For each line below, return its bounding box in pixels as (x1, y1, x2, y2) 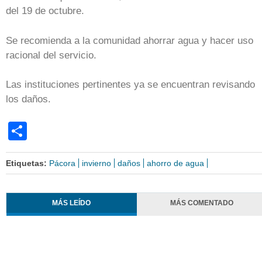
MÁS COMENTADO (170, 198, 234, 207)
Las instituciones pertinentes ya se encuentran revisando (6, 79, 255, 91)
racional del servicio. (6, 49, 96, 61)
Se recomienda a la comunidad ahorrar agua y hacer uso (6, 35, 253, 46)
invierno (82, 158, 111, 168)
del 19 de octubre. (6, 5, 84, 17)
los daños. (6, 94, 51, 105)
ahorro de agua (147, 158, 204, 168)
